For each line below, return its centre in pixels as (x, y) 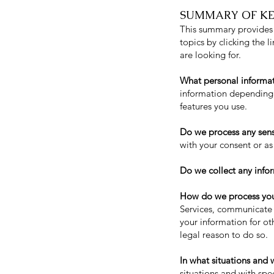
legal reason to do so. (224, 235)
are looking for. (210, 55)
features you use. (213, 106)
